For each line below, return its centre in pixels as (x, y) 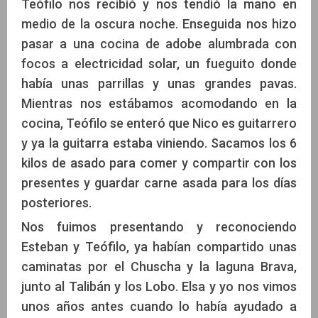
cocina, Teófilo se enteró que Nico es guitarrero (159, 123)
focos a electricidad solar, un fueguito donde (159, 63)
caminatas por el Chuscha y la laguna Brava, (159, 266)
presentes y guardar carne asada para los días (159, 182)
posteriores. (56, 202)
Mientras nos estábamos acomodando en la (159, 103)
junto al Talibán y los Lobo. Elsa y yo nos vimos (159, 286)
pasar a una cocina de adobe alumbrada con (159, 43)
